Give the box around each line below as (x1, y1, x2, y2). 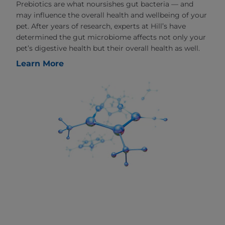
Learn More (16, 59, 64, 69)
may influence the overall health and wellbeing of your (16, 11, 207, 20)
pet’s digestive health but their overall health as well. (16, 44, 200, 53)
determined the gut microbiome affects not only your (16, 33, 206, 42)
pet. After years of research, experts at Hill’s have (16, 22, 186, 31)
